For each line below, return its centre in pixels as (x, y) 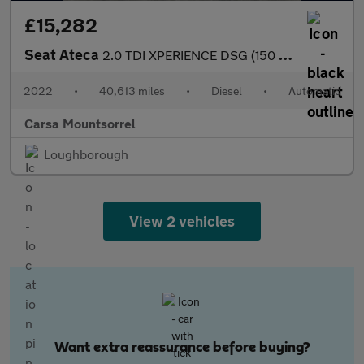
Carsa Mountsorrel (80, 123)
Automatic (314, 91)
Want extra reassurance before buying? (182, 348)
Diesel (227, 91)
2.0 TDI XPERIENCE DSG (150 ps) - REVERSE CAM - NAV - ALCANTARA (191, 55)
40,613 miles (132, 91)
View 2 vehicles (182, 221)
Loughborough (86, 154)
